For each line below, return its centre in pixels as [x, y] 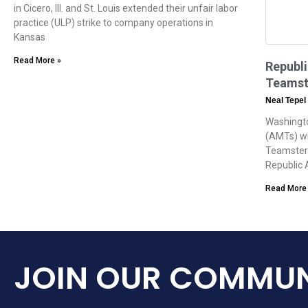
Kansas [30, 37]
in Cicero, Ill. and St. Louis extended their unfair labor [126, 9]
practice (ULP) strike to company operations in [113, 23]
